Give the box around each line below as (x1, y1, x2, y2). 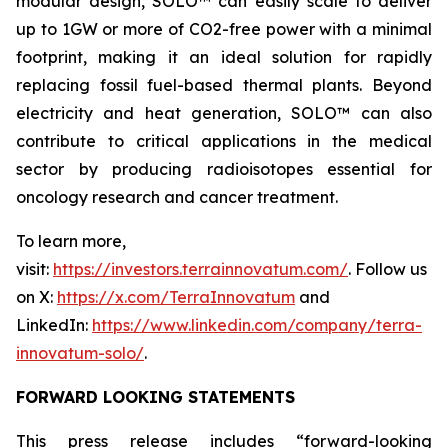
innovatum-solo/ (16, 343, 144, 363)
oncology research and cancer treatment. (16, 187, 338, 207)
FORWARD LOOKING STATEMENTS (16, 387, 295, 407)
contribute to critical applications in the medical (16, 131, 432, 151)
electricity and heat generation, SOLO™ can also (16, 103, 432, 123)
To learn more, (16, 231, 126, 251)
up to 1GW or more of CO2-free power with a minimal (16, 19, 432, 39)
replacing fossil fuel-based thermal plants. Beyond (16, 75, 432, 95)
